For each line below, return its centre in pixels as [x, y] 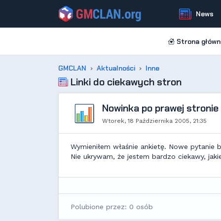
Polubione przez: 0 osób [112, 207]
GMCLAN [72, 68]
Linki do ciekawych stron [125, 82]
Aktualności [116, 68]
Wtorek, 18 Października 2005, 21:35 [154, 121]
